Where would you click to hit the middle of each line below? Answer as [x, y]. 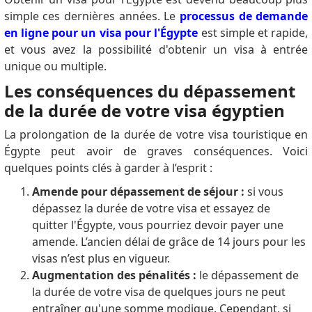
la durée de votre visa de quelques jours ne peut [158, 292]
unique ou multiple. [55, 67]
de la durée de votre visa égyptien [144, 111]
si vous [265, 192]
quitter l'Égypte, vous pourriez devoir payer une [157, 225]
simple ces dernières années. [84, 16]
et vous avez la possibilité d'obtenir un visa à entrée [156, 50]
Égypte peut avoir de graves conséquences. [143, 151]
